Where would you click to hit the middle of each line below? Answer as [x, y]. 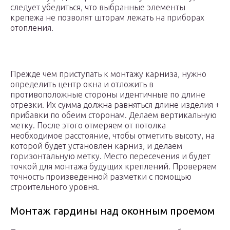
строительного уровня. [55, 187]
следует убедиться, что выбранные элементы [98, 7]
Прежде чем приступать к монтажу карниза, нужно [108, 74]
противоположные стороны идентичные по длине [108, 95]
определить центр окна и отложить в [82, 84]
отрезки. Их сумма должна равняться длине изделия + [115, 105]
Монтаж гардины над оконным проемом [112, 211]
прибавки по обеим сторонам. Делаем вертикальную [113, 115]
